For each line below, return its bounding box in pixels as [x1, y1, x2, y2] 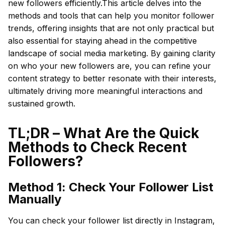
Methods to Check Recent [8, 139, 187, 156]
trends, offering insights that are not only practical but [8, 23, 214, 33]
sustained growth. [8, 98, 75, 108]
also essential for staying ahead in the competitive [8, 36, 197, 46]
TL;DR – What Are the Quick [8, 125, 199, 142]
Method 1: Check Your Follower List [8, 180, 213, 194]
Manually [8, 192, 61, 206]
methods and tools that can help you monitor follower [8, 11, 214, 21]
